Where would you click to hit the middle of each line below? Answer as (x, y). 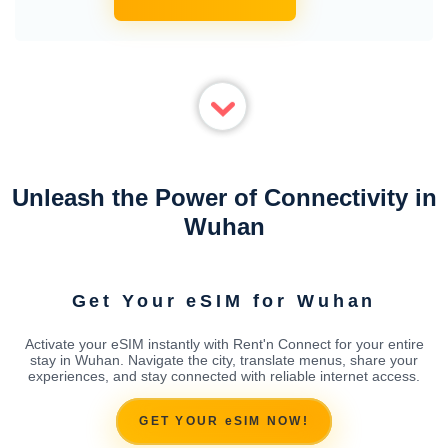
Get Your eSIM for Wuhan (224, 300)
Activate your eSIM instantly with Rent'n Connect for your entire (224, 343)
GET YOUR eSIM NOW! (224, 421)
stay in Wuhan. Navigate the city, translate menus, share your (224, 359)
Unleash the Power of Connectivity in (224, 197)
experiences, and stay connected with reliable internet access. (224, 375)
